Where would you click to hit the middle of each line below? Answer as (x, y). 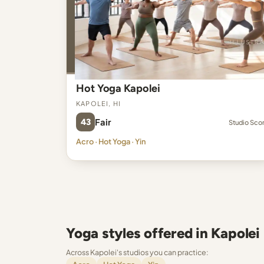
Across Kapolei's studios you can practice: (137, 252)
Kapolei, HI (99, 102)
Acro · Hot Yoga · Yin (111, 141)
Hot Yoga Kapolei (118, 88)
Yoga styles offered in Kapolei (163, 233)
